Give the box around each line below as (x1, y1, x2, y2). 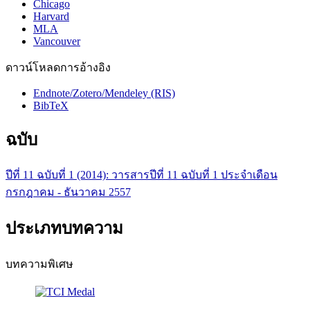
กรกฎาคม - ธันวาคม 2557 (6, 186, 131, 199)
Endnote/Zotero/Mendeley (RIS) (33, 86, 175, 99)
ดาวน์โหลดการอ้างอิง (6, 61, 111, 73)
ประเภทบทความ (6, 219, 123, 238)
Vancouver (33, 35, 80, 47)
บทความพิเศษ (6, 258, 73, 271)
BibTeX (33, 99, 69, 111)
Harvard (33, 10, 69, 22)
